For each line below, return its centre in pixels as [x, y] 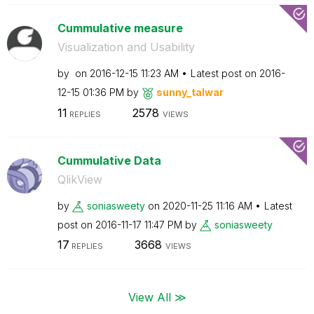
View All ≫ [157, 296]
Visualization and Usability [126, 47]
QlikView [80, 179]
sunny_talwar [190, 92]
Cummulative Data [109, 160]
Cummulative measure [120, 28]
